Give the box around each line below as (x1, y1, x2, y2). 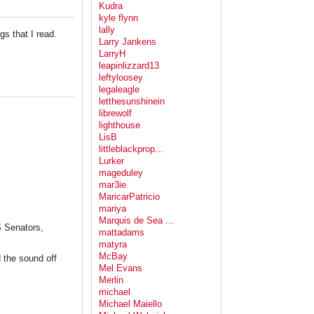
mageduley (99, 168, 143, 179)
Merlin (99, 275, 123, 286)
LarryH (99, 48, 125, 60)
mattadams (99, 227, 144, 238)
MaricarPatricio (99, 191, 160, 203)
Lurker (99, 156, 124, 167)
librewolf (99, 108, 132, 119)
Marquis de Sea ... (99, 215, 174, 226)
